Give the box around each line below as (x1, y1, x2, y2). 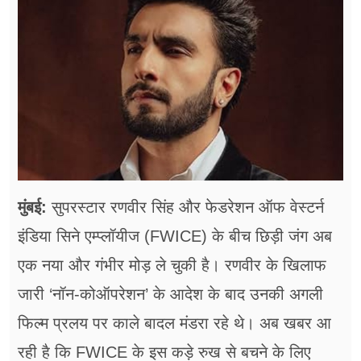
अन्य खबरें (17, 184, 69, 200)
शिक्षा (17, 147, 42, 163)
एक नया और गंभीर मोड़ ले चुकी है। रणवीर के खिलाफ (18, 256, 326, 275)
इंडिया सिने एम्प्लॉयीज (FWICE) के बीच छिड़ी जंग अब (18, 227, 332, 246)
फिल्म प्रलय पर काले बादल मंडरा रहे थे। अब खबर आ (18, 314, 331, 333)
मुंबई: (18, 198, 47, 217)
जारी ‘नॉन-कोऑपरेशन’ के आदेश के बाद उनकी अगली (18, 285, 323, 304)
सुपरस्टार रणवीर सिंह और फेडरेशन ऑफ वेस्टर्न (47, 198, 324, 217)
